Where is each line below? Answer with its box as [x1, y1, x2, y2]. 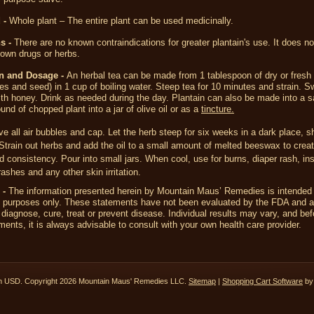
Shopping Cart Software [222, 277, 303, 285]
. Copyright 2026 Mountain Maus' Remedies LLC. [20, 277, 189, 285]
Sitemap [189, 277, 216, 285]
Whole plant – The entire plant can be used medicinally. [9, 15, 233, 26]
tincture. [201, 104, 234, 114]
